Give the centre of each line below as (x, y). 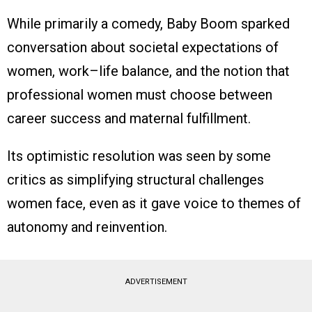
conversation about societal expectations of (143, 48)
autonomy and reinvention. (87, 227)
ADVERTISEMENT (156, 282)
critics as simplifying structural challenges (135, 180)
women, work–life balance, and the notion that (148, 71)
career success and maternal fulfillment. (129, 119)
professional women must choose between (140, 95)
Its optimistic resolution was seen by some (139, 156)
